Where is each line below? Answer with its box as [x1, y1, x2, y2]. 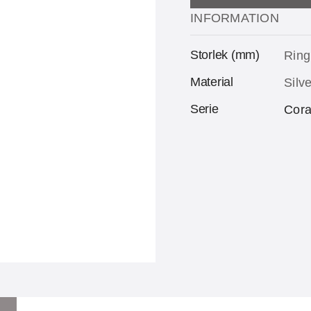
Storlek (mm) [190, 48, 260, 62]
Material [190, 75, 233, 89]
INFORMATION [190, 11, 279, 25]
